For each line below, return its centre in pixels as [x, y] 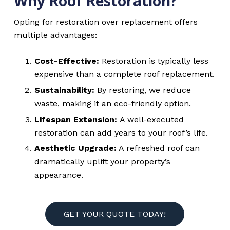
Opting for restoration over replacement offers [106, 22]
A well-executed [150, 119]
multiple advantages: [55, 35]
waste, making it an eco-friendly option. [112, 103]
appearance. [59, 175]
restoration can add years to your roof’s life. [121, 132]
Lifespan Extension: [75, 119]
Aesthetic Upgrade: [75, 148]
